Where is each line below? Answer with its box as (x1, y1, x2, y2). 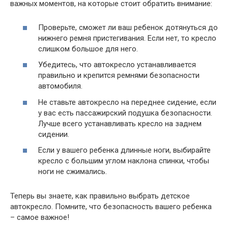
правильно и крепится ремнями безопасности (38, 71, 199, 80)
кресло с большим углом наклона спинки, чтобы (38, 156, 209, 166)
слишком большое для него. (38, 44, 138, 53)
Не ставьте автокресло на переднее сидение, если (38, 97, 216, 107)
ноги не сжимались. (38, 167, 107, 177)
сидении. (38, 129, 69, 139)
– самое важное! (10, 213, 69, 222)
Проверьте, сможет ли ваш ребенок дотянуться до (38, 22, 218, 32)
